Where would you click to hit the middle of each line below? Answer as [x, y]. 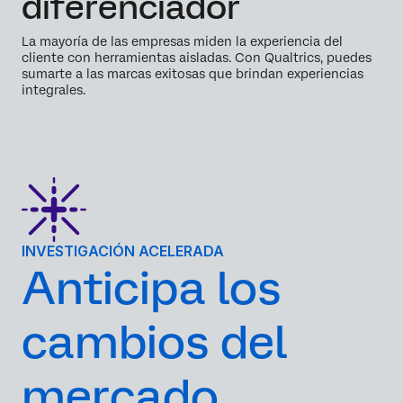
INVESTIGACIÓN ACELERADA [123, 251]
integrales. [54, 90]
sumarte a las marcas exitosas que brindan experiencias [193, 74]
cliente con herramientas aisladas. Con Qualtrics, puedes [197, 58]
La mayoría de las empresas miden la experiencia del [182, 42]
